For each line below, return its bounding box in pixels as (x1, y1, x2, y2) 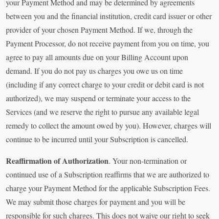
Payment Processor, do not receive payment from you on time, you (6, 38, 209, 49)
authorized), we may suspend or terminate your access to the (6, 93, 191, 104)
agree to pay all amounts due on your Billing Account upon (6, 52, 188, 63)
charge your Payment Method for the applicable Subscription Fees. (6, 183, 210, 194)
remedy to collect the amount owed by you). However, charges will (6, 120, 211, 131)
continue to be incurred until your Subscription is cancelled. (6, 134, 188, 145)
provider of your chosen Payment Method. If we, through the (6, 24, 193, 35)
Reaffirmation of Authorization (6, 155, 109, 167)
